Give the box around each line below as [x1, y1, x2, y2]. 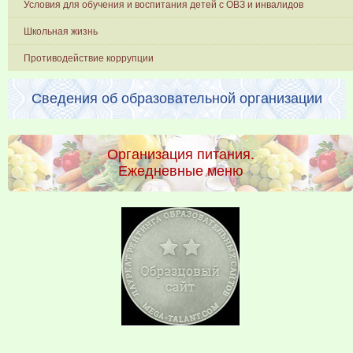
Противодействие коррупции [24, 53, 154, 65]
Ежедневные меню [117, 163, 243, 180]
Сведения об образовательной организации [31, 91, 322, 107]
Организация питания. [106, 147, 255, 163]
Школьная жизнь [24, 26, 98, 38]
